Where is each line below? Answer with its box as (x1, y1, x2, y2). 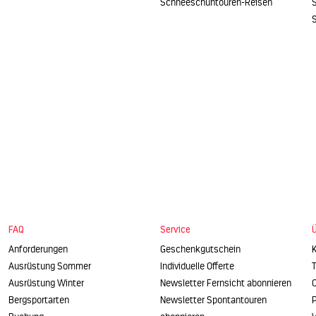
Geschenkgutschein (160, 243, 241, 256)
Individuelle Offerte (160, 260, 234, 273)
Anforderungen (8, 243, 68, 256)
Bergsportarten (8, 294, 69, 307)
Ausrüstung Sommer (8, 260, 91, 273)
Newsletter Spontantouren (160, 294, 267, 307)
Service (160, 224, 190, 236)
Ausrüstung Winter (8, 277, 84, 290)
